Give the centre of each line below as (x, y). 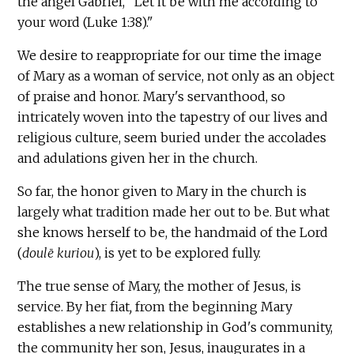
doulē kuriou (58, 252)
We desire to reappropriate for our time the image (170, 55)
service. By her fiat (74, 306)
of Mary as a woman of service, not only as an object (176, 75)
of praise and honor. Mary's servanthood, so (152, 96)
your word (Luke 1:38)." (86, 22)
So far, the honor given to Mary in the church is (162, 191)
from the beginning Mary (214, 306)
